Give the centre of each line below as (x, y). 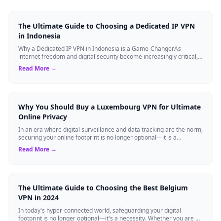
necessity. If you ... (43, 145)
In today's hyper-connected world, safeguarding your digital (100, 210)
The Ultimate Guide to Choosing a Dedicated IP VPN (107, 26)
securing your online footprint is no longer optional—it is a (97, 137)
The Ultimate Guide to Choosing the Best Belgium (103, 187)
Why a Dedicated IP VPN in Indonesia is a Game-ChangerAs (100, 48)
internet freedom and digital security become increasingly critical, (108, 56)
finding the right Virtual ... (53, 64)
